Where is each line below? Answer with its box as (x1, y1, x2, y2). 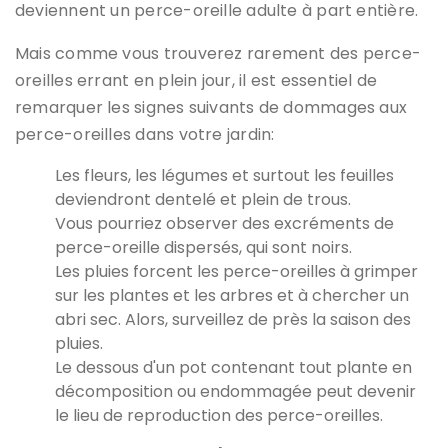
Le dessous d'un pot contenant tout (55, 355, 336, 379)
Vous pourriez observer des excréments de (55, 211, 394, 235)
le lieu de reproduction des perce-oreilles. (55, 403, 383, 427)
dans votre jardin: (131, 122, 275, 146)
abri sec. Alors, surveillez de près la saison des (55, 307, 411, 331)
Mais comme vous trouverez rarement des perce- (15, 41, 422, 65)
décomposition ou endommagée (55, 379, 312, 403)
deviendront (55, 187, 155, 211)
